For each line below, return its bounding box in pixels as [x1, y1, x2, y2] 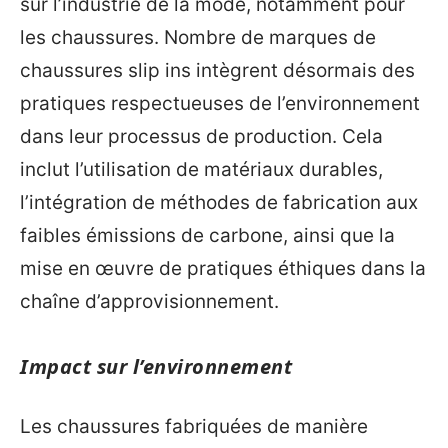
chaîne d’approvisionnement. [20, 290, 279, 313]
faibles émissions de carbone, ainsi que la [20, 224, 395, 247]
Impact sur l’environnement [20, 353, 292, 380]
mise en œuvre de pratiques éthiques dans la [20, 257, 426, 280]
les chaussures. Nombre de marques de [20, 26, 376, 49]
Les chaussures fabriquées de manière [20, 414, 368, 438]
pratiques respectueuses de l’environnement [20, 92, 420, 115]
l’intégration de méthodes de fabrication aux [20, 191, 418, 214]
